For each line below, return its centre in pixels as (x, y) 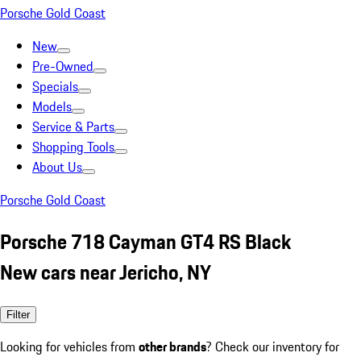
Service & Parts (73, 127)
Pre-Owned (63, 66)
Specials (55, 86)
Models (52, 106)
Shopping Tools (73, 147)
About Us (57, 167)
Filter (18, 314)
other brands (172, 346)
